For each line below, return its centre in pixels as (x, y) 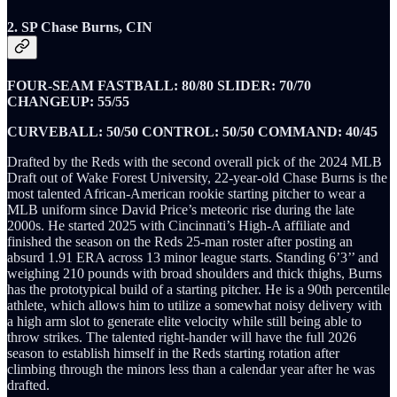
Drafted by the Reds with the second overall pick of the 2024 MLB (195, 162)
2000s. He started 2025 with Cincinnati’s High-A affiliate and (179, 226)
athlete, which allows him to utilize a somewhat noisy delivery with (195, 306)
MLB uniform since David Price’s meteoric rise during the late (181, 210)
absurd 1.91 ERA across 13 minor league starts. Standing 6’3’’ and (193, 258)
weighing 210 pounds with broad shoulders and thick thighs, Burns (195, 274)
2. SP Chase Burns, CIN (80, 27)
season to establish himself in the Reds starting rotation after (173, 354)
